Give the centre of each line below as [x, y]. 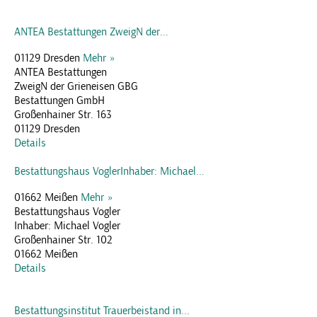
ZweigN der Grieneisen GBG [76, 87]
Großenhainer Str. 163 [63, 115]
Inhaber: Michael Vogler [67, 226]
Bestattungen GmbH [59, 101]
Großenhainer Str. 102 [63, 240]
